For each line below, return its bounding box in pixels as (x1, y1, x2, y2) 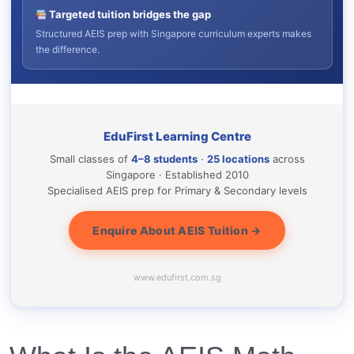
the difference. (35, 43, 100, 56)
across (269, 153, 305, 166)
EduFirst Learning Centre (103, 129, 251, 145)
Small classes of (49, 153, 131, 166)
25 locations (206, 153, 269, 166)
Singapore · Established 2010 (105, 168, 249, 182)
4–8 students (130, 153, 198, 166)
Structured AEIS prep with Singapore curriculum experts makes (35, 28, 311, 40)
